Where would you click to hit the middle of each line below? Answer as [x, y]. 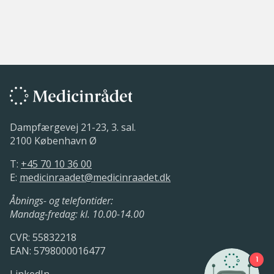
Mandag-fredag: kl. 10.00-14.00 [77, 214]
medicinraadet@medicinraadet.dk [95, 178]
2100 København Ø [53, 141]
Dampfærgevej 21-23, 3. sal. [73, 128]
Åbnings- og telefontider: [61, 201]
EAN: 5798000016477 [57, 251]
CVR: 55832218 [43, 238]
